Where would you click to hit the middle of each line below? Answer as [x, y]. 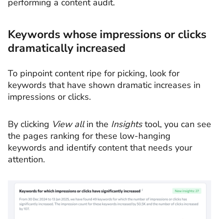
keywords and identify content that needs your [100, 147]
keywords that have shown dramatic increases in [104, 85]
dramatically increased [67, 48]
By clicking [30, 124]
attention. [26, 159]
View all [69, 124]
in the [99, 124]
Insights [127, 124]
